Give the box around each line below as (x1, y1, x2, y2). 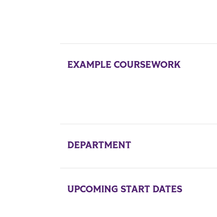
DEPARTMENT (67, 139, 131, 152)
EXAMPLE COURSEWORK (67, 59, 181, 71)
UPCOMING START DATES (67, 183, 182, 196)
